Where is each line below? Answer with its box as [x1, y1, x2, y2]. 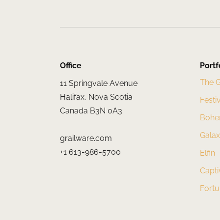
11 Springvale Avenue [60, 79, 137, 88]
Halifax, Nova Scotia [60, 92, 133, 102]
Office [60, 61, 82, 71]
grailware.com [60, 134, 112, 143]
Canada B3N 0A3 [60, 106, 122, 116]
